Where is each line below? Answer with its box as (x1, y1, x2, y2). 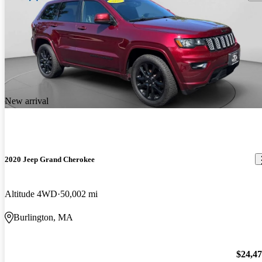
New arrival (5, 95, 49, 106)
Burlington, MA (13, 212, 73, 223)
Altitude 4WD (5, 189, 57, 199)
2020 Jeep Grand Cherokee (5, 154, 95, 164)
